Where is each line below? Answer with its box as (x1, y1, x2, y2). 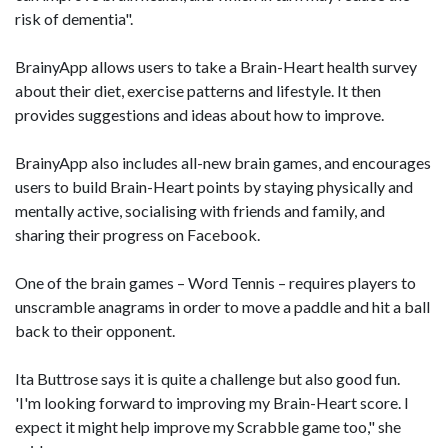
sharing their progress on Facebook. (15, 225, 260, 244)
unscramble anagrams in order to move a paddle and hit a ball (15, 297, 430, 316)
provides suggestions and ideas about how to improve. (15, 105, 384, 124)
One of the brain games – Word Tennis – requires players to (15, 273, 416, 292)
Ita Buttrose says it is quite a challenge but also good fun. (15, 369, 400, 388)
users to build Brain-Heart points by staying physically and (15, 177, 413, 196)
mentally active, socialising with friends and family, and (15, 201, 385, 220)
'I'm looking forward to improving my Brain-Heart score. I (15, 393, 409, 412)
